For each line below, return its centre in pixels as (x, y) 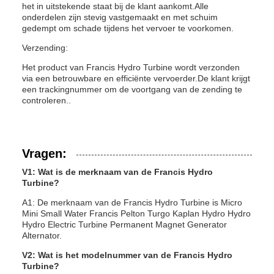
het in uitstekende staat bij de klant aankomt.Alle (115, 6)
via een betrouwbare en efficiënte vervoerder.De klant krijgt (136, 78)
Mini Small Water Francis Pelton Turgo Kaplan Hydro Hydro (136, 213)
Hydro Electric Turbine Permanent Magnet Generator (124, 224)
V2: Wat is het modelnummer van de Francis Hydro (127, 255)
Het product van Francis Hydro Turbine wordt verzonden (131, 67)
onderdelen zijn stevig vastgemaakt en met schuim (120, 17)
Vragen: (44, 154)
